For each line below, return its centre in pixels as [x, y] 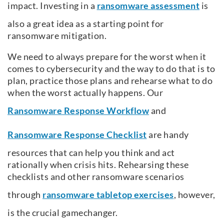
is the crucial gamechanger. [63, 212]
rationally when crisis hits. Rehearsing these [98, 164]
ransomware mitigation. [58, 35]
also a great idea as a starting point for [86, 23]
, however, [194, 194]
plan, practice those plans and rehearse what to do [110, 80]
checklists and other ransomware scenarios [96, 176]
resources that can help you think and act [91, 152]
